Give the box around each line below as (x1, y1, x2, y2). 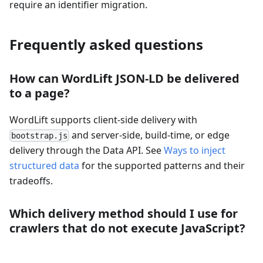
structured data (9, 159, 79, 173)
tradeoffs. (9, 174, 53, 188)
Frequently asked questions (9, 35, 203, 54)
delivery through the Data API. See (9, 144, 164, 157)
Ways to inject (164, 144, 225, 157)
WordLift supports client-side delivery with (9, 113, 197, 126)
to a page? (9, 85, 70, 101)
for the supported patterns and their (79, 159, 245, 173)
